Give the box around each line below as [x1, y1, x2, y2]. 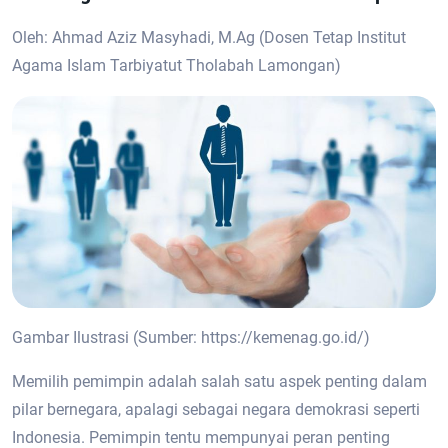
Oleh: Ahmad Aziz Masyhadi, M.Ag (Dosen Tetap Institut [12, 28, 406, 47]
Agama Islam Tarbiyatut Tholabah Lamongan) [12, 56, 341, 75]
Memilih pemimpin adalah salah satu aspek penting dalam [12, 372, 427, 391]
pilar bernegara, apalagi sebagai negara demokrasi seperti [12, 400, 420, 419]
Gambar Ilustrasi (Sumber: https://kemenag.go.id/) [12, 328, 370, 347]
